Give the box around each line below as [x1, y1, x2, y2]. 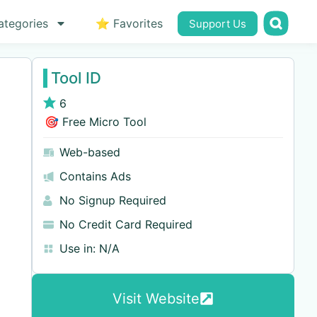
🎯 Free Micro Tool [42, 115, 146, 129]
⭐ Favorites [95, 16, 163, 30]
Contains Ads [59, 169, 131, 183]
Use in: [59, 241, 96, 255]
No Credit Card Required [59, 217, 192, 231]
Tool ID [50, 69, 101, 87]
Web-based [59, 145, 120, 159]
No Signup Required [59, 193, 166, 207]
